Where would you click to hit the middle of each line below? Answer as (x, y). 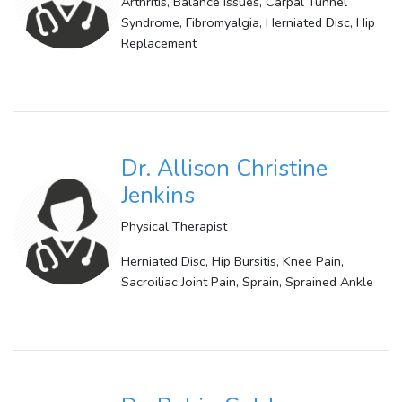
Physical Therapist (174, 227)
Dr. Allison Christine (224, 169)
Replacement (159, 44)
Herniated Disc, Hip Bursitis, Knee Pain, (232, 262)
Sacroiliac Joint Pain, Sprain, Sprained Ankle (247, 282)
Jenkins (158, 196)
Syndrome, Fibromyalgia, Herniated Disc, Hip (248, 23)
